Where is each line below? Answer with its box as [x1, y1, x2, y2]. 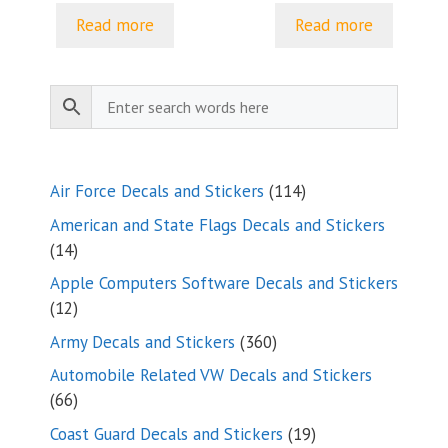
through [385, 3, 439, 22]
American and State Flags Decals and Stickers [50, 213, 385, 236]
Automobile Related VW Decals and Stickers [50, 364, 372, 386]
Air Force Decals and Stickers [50, 180, 264, 202]
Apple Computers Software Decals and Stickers [50, 272, 398, 294]
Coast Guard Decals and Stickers [50, 422, 283, 445]
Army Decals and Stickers [50, 330, 235, 353]
